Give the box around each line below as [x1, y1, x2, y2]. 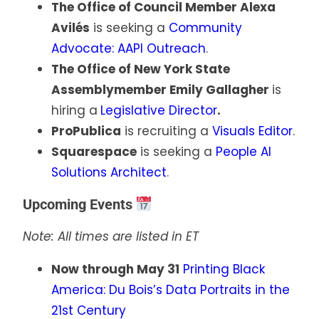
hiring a [51, 102, 98, 120]
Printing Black [183, 261, 265, 278]
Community [169, 19, 242, 37]
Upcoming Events [23, 196, 136, 214]
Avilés [51, 19, 90, 37]
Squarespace [51, 143, 137, 161]
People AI [216, 143, 271, 161]
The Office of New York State [51, 61, 230, 78]
